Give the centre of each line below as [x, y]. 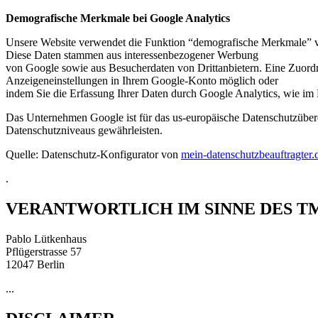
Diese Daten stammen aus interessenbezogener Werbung [132, 55]
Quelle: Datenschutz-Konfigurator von [93, 155]
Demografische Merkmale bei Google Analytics [118, 18]
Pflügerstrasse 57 [44, 252]
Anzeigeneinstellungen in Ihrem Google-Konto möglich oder [142, 81]
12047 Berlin [35, 265]
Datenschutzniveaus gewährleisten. [84, 131]
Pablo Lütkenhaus [46, 239]
